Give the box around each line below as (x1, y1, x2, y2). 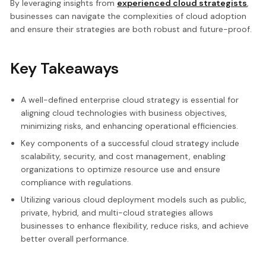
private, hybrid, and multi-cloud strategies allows (20, 207, 213, 218)
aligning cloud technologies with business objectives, (20, 107, 227, 118)
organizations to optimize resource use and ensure (20, 163, 220, 175)
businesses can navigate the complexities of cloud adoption (10, 10, 247, 21)
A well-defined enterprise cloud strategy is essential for (20, 94, 239, 105)
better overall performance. (20, 233, 129, 244)
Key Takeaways (10, 58, 119, 78)
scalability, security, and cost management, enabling (20, 150, 226, 161)
